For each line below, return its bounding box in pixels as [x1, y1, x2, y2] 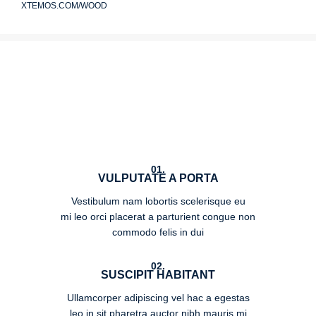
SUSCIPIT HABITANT [101, 269, 215, 281]
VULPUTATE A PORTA [97, 172, 219, 185]
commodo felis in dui [112, 226, 204, 238]
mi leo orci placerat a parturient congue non [61, 211, 255, 223]
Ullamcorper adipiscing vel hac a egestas [66, 292, 250, 304]
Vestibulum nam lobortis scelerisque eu [71, 195, 245, 207]
